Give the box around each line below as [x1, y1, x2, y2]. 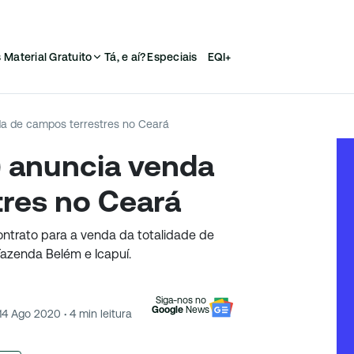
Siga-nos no [155, 295, 206, 306]
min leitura [76, 307, 132, 320]
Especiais [147, 51, 198, 63]
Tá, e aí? [104, 51, 146, 63]
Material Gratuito [4, 51, 92, 63]
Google [152, 304, 183, 315]
